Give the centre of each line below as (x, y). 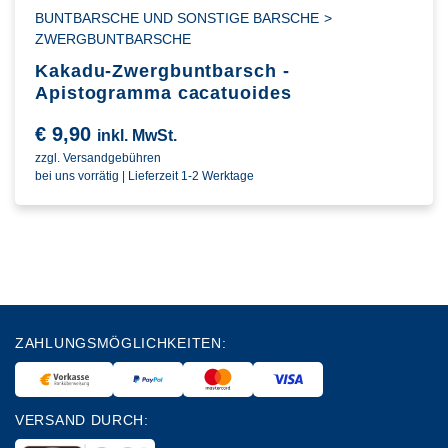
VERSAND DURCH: (82, 420)
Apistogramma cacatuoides (163, 93)
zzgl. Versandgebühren (98, 158)
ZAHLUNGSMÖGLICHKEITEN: (121, 343)
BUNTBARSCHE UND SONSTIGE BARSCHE (177, 18)
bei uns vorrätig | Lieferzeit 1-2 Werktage (144, 176)
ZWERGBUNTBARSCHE (113, 39)
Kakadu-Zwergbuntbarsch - (162, 71)
